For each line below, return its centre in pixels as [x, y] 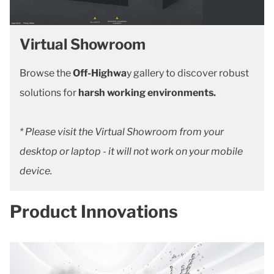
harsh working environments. [147, 93]
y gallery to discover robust [188, 73]
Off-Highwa [100, 73]
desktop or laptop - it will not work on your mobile [131, 151]
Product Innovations [94, 212]
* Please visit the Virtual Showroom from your [122, 132]
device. [36, 171]
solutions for [49, 93]
